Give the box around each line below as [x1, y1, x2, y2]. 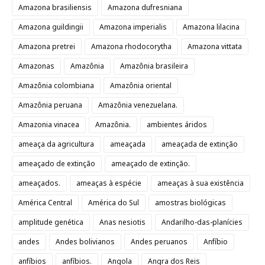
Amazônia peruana [18, 100, 82, 110]
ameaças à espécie [76, 178, 141, 188]
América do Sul [88, 198, 139, 208]
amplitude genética [18, 217, 83, 227]
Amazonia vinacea [18, 119, 79, 130]
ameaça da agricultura [18, 139, 94, 149]
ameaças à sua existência [157, 178, 244, 188]
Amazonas [18, 61, 54, 71]
